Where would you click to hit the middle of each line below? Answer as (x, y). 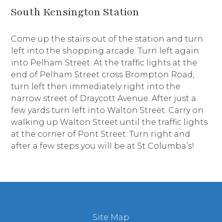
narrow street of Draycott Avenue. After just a (104, 98)
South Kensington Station (75, 12)
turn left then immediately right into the (96, 86)
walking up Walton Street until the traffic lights (110, 122)
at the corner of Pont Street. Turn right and (101, 134)
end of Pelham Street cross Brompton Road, (103, 74)
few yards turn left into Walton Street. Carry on (108, 110)
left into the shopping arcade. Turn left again (105, 51)
